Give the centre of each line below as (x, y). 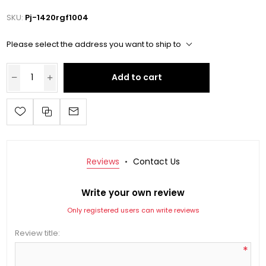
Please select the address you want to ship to (94, 45)
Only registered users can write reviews (133, 210)
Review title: (37, 233)
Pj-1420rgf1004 (57, 18)
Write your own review (133, 192)
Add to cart (137, 77)
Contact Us (156, 161)
